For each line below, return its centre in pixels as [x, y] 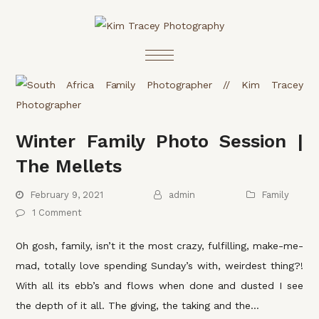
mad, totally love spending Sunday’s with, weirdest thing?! [159, 266]
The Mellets [69, 166]
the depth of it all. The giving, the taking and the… [137, 305]
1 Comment [57, 213]
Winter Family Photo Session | [159, 141]
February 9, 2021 [67, 195]
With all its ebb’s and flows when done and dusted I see [159, 286]
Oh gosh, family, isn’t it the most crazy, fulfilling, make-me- [159, 246]
